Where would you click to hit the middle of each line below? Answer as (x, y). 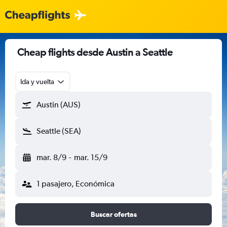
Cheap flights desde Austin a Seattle (95, 52)
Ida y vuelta (37, 82)
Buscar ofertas (113, 214)
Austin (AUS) (59, 105)
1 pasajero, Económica (75, 184)
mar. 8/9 (51, 157)
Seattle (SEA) (59, 131)
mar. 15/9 (90, 157)
